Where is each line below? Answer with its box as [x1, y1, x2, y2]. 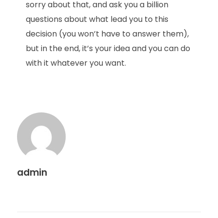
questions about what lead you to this [25, 13, 168, 25]
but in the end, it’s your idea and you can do [25, 42, 190, 54]
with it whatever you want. [25, 57, 126, 69]
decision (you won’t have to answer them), [25, 28, 189, 39]
